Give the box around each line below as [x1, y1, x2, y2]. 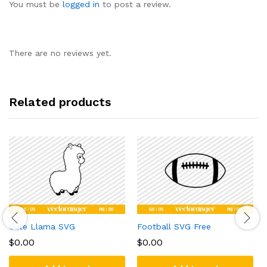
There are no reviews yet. [9, 48, 111, 58]
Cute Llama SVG [9, 221, 75, 231]
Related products [9, 94, 111, 109]
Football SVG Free [137, 221, 211, 231]
